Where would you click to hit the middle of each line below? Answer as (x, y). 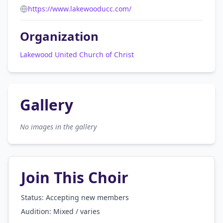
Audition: (37, 211)
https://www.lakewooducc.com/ (80, 9)
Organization (59, 36)
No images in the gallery (58, 127)
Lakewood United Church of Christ (77, 55)
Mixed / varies (77, 211)
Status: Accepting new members (75, 197)
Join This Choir (75, 177)
